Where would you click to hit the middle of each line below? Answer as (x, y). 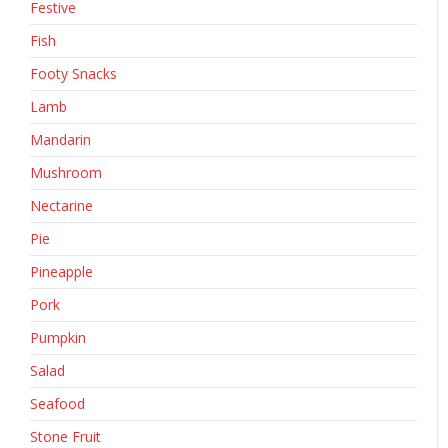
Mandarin (60, 140)
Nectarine (61, 206)
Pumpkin (58, 338)
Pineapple (61, 272)
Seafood (57, 404)
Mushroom (66, 173)
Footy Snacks (73, 74)
